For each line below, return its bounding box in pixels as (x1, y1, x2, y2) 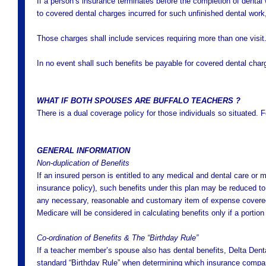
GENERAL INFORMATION (37, 146, 130, 155)
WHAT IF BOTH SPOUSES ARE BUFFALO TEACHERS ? (37, 96, 240, 105)
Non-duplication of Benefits (37, 159, 129, 167)
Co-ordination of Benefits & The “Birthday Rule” (37, 233, 198, 242)
